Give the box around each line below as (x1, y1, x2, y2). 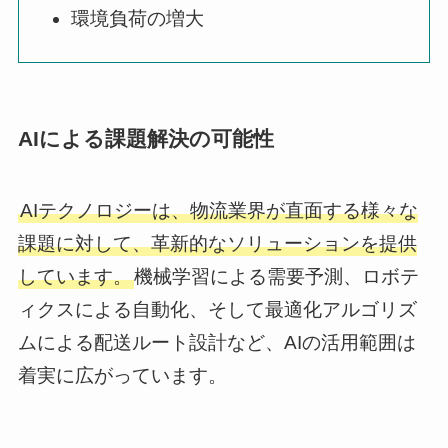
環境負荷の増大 (70, 8, 204, 30)
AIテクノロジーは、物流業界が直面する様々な (19, 200, 418, 222)
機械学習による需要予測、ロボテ (133, 266, 419, 288)
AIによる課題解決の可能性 (17, 126, 274, 150)
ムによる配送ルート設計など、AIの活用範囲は (17, 332, 416, 354)
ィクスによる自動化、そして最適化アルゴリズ (17, 299, 417, 321)
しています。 (17, 266, 132, 288)
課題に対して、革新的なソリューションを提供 (17, 233, 417, 255)
